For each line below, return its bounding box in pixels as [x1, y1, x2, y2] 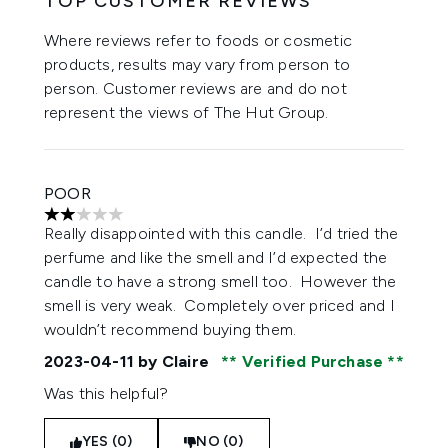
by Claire [134, 352, 214, 371]
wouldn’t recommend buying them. [44, 320, 305, 339]
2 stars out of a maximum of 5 [43, 214, 261, 234]
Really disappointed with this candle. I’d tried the [44, 224, 399, 243]
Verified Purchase [237, 352, 388, 371]
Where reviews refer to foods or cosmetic [44, 31, 352, 50]
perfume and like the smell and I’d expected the [44, 248, 388, 267]
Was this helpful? [44, 384, 169, 403]
